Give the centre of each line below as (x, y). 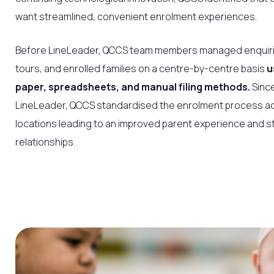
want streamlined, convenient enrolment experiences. (136, 16)
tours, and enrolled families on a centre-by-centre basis (141, 69)
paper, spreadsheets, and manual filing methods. (133, 87)
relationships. (45, 142)
